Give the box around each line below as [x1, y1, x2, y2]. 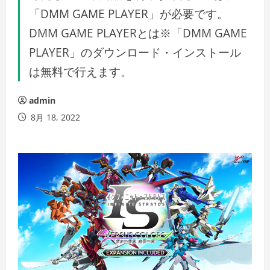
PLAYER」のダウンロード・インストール [29, 44, 241, 60]
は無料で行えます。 [29, 63, 132, 80]
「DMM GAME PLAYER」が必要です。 [29, 5, 228, 22]
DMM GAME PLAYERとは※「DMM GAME [29, 25, 247, 41]
